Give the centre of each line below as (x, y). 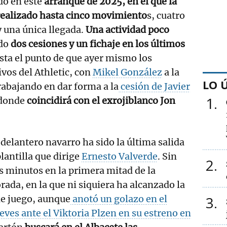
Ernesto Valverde (120, 156)
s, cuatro (166, 15)
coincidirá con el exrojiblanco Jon (101, 100)
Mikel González (127, 72)
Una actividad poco (127, 29)
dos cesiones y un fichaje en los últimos (98, 44)
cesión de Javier (154, 86)
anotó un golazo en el (119, 199)
